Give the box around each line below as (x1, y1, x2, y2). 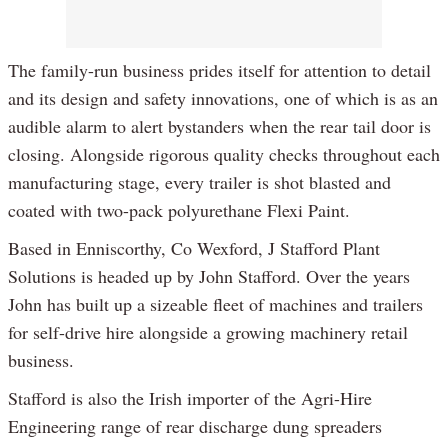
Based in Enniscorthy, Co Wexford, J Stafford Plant (8, 236, 380, 261)
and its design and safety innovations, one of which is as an (8, 86, 438, 111)
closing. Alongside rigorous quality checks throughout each (8, 142, 440, 167)
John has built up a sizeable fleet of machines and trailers (8, 292, 423, 317)
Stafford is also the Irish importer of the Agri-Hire (8, 386, 372, 411)
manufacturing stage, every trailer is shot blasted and (8, 170, 391, 195)
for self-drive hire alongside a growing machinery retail (8, 320, 408, 345)
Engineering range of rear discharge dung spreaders (8, 414, 382, 439)
